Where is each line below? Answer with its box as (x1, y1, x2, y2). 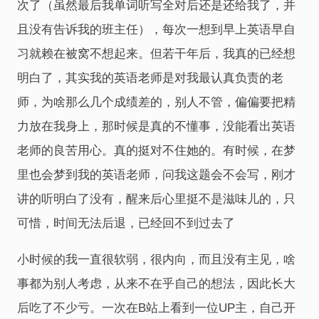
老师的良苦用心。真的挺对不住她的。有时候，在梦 (17, 144, 296, 157)
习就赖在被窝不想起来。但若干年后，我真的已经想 (17, 47, 296, 61)
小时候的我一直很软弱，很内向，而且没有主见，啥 (17, 253, 296, 266)
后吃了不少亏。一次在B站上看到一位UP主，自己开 (17, 301, 296, 315)
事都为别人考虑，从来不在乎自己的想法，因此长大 (17, 277, 296, 291)
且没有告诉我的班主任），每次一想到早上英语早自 (17, 23, 296, 36)
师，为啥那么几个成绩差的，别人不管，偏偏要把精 (17, 95, 296, 109)
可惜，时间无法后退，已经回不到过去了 (17, 216, 235, 230)
